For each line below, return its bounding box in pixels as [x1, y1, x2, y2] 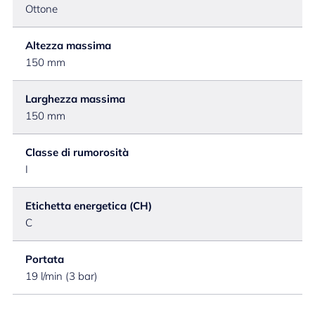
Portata [25, 252, 64, 266]
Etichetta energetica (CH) [25, 199, 152, 212]
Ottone [25, 2, 58, 15]
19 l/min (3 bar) [25, 269, 98, 283]
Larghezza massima [25, 92, 125, 105]
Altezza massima [25, 39, 111, 52]
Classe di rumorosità [25, 146, 129, 159]
